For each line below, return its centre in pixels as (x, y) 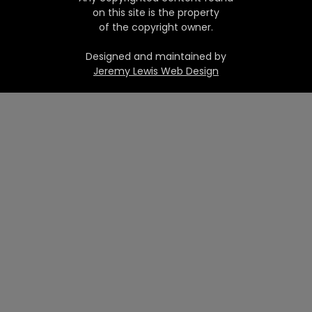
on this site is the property (156, 12)
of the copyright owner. (156, 27)
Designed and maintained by (156, 56)
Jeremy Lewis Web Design (156, 71)
